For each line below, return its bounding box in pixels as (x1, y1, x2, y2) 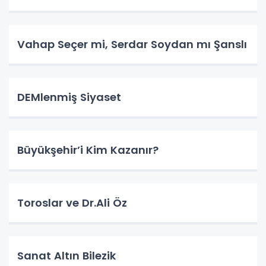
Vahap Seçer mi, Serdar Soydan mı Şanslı (17, 37, 247, 52)
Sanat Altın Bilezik (17, 248, 116, 264)
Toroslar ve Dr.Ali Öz (17, 195, 127, 211)
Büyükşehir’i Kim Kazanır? (17, 142, 159, 158)
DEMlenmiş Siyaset (17, 90, 121, 105)
